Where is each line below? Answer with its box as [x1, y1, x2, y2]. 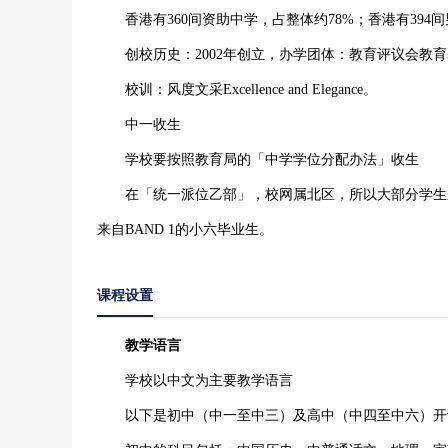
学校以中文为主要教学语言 [97, 373, 293, 388]
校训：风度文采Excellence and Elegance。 [97, 82, 377, 97]
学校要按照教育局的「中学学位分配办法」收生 [97, 152, 419, 167]
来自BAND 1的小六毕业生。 [97, 222, 273, 237]
